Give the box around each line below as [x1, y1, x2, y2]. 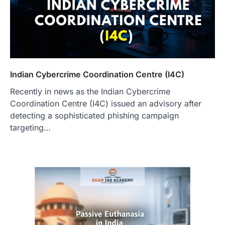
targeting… [10, 123, 51, 133]
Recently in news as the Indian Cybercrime [10, 86, 170, 97]
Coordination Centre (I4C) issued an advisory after [10, 98, 201, 109]
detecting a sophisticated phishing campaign [10, 110, 179, 121]
